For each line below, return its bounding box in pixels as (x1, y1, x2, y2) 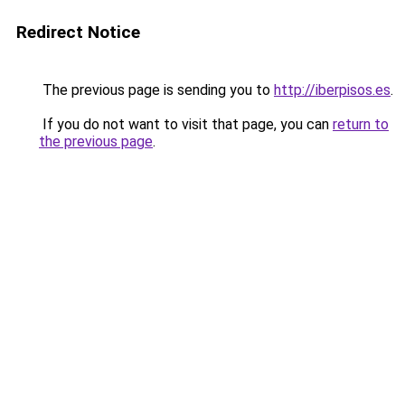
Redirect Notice (16, 22, 140, 42)
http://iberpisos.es (274, 81, 391, 99)
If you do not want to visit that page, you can (39, 116, 333, 133)
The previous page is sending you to (39, 81, 274, 99)
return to (333, 116, 389, 133)
